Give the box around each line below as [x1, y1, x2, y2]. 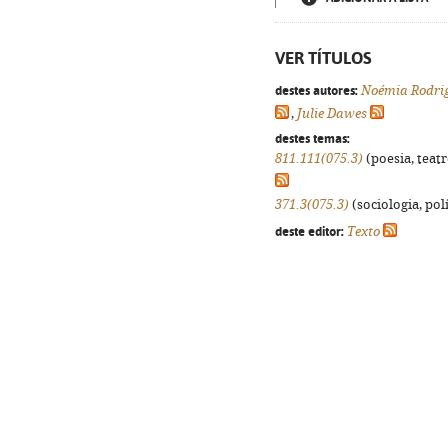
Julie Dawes [297, 106, 367, 121]
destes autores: [275, 82, 358, 98]
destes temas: [275, 130, 350, 146]
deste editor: [275, 223, 344, 239]
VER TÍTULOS [275, 48, 372, 68]
